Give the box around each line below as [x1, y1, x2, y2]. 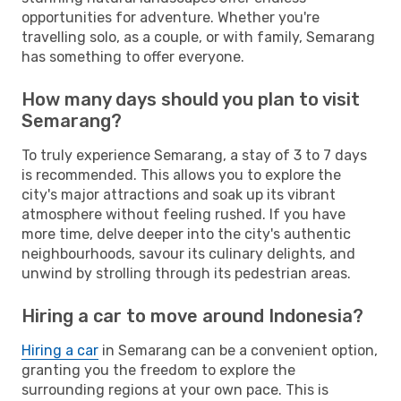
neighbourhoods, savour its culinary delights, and [21, 244, 355, 262]
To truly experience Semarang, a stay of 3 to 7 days [21, 146, 367, 164]
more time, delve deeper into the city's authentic [21, 225, 351, 243]
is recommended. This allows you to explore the [21, 166, 341, 183]
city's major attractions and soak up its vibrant [21, 185, 336, 203]
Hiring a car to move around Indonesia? [21, 304, 363, 327]
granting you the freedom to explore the [21, 361, 295, 379]
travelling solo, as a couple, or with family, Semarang [21, 28, 375, 46]
